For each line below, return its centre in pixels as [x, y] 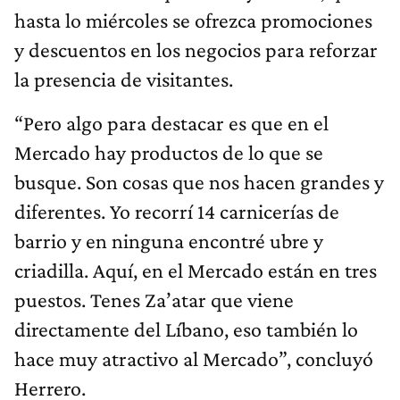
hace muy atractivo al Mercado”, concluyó [194, 358]
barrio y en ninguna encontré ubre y [169, 240]
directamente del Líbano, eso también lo [186, 329]
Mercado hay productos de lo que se [169, 152]
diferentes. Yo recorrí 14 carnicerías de [177, 211]
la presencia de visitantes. [124, 79]
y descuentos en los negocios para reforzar [196, 49]
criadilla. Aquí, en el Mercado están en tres [196, 270]
